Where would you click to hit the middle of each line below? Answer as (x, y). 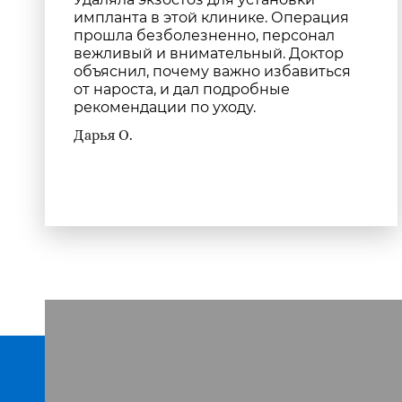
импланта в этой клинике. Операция (211, 17)
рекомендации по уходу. (165, 107)
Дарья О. (103, 135)
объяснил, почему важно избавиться (212, 71)
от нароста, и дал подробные (182, 89)
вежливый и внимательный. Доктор (209, 53)
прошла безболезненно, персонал (204, 35)
